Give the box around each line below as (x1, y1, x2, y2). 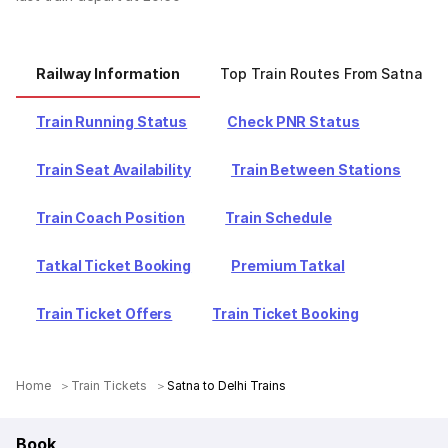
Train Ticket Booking (212, 305, 359, 322)
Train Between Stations (230, 161, 401, 178)
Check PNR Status (227, 113, 360, 130)
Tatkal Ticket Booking (36, 257, 192, 274)
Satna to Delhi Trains (167, 378, 287, 393)
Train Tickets (71, 378, 148, 393)
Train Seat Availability (36, 161, 191, 178)
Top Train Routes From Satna (220, 65, 423, 82)
